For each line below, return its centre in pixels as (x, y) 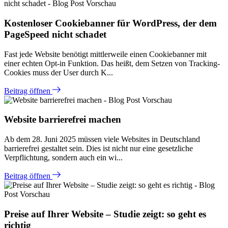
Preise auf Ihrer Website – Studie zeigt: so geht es (105, 214)
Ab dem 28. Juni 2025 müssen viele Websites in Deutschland (102, 139)
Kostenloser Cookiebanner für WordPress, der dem (110, 23)
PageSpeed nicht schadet (55, 34)
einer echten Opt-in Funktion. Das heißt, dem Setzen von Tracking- (112, 63)
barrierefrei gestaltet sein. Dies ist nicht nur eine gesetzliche (98, 149)
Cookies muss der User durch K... (59, 72)
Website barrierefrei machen (63, 120)
